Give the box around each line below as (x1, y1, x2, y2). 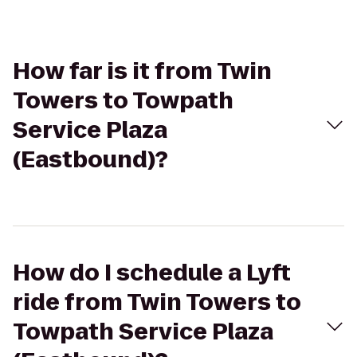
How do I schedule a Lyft (13, 257, 291, 288)
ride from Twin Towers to (13, 287, 301, 318)
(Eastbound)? (13, 144, 168, 175)
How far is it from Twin (13, 56, 272, 87)
